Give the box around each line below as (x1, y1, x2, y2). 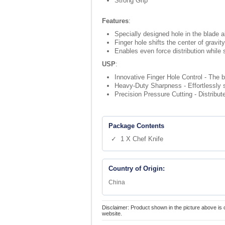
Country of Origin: (108, 165, 165, 172)
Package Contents (108, 122, 164, 130)
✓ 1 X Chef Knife (111, 135, 163, 143)
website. (102, 210, 122, 216)
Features (102, 17, 129, 25)
